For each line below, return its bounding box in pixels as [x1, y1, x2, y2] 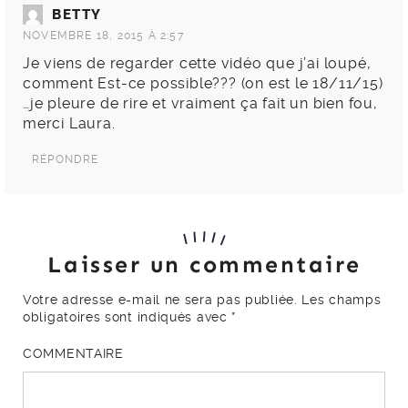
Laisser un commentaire [46, 251, 362, 280]
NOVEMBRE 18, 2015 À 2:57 [23, 29, 184, 43]
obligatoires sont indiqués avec [23, 310, 232, 325]
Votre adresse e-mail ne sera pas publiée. [23, 292, 298, 308]
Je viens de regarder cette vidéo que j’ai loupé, [23, 55, 372, 73]
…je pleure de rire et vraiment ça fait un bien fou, [23, 95, 378, 113]
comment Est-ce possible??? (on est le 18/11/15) [23, 75, 383, 93]
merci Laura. [23, 115, 116, 133]
